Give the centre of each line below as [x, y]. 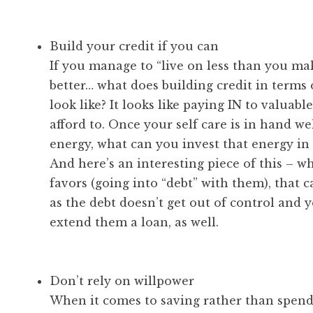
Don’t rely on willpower [122, 281]
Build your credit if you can [134, 46]
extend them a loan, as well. [134, 222]
